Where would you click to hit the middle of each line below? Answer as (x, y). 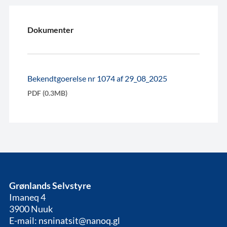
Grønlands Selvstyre (50, 185)
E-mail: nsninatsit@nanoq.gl (65, 220)
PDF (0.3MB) (47, 93)
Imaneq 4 (27, 197)
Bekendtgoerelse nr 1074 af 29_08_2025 (97, 78)
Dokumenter (51, 29)
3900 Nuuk (31, 209)
